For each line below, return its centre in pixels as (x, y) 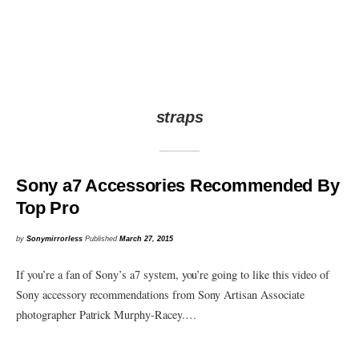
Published (103, 239)
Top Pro (48, 208)
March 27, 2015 (147, 239)
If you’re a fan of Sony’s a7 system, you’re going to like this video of (173, 275)
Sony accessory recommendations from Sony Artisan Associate (160, 295)
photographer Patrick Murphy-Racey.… (106, 315)
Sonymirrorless (55, 239)
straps (179, 117)
